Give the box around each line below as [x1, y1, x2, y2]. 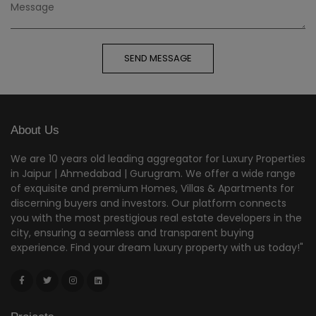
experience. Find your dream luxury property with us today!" [11, 240, 303, 255]
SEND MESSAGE [124, 51, 192, 65]
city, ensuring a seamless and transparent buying [11, 225, 254, 240]
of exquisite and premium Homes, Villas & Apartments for [11, 181, 294, 195]
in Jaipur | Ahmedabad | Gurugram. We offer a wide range [11, 166, 296, 181]
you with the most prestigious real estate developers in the [11, 210, 302, 225]
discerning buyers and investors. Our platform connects [11, 195, 286, 210]
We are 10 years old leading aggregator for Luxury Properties [11, 151, 305, 166]
